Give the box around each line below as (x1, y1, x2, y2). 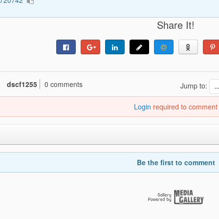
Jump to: (180, 81, 209, 90)
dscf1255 (6, 79, 37, 89)
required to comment (151, 102, 218, 112)
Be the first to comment (136, 157, 215, 168)
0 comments (44, 79, 83, 89)
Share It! (157, 18, 195, 32)
